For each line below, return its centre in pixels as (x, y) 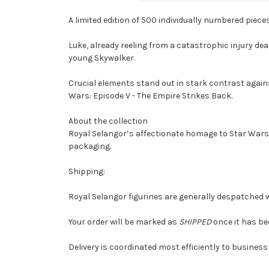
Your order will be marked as (124, 222)
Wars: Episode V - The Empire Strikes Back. (150, 95)
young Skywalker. (102, 58)
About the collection (108, 121)
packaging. (90, 146)
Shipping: (87, 171)
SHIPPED (196, 222)
